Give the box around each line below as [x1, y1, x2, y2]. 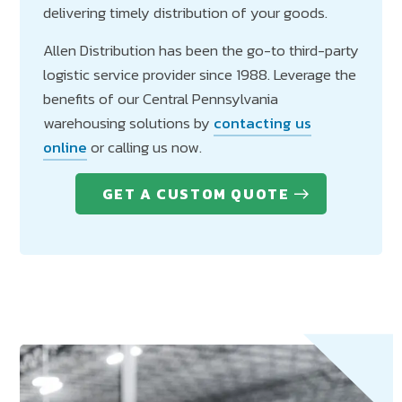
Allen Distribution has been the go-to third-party [43, 39, 359, 63]
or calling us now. [87, 135, 202, 160]
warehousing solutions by [43, 111, 214, 135]
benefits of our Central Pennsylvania [43, 87, 278, 111]
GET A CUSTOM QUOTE [101, 183, 290, 205]
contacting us [214, 111, 311, 135]
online [43, 135, 87, 160]
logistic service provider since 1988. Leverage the [43, 63, 356, 87]
